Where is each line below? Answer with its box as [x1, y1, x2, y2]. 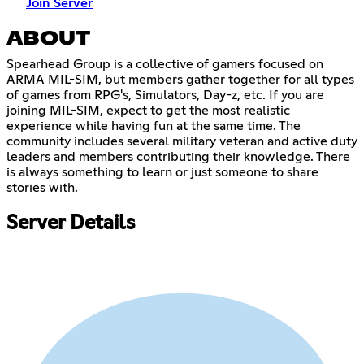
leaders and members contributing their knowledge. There [6, 150, 350, 164]
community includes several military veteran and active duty [6, 135, 357, 149]
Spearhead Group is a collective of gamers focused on [6, 58, 323, 71]
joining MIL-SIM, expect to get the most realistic [6, 104, 290, 118]
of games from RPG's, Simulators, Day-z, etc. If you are [6, 89, 324, 102]
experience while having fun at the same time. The [6, 119, 301, 133]
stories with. [6, 181, 78, 195]
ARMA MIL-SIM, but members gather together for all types [6, 73, 354, 87]
